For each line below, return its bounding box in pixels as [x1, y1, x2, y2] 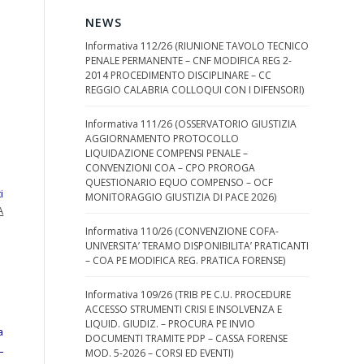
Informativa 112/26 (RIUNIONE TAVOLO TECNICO [85, 39, 310, 53]
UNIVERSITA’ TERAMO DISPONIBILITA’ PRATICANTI [85, 239, 310, 253]
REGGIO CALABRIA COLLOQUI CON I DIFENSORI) [85, 83, 305, 97]
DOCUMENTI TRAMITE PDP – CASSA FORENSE [85, 331, 288, 345]
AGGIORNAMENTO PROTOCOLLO [85, 132, 240, 145]
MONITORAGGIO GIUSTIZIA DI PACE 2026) [85, 190, 277, 204]
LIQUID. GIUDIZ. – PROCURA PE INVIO [85, 317, 256, 331]
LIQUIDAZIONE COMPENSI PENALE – [85, 146, 249, 160]
